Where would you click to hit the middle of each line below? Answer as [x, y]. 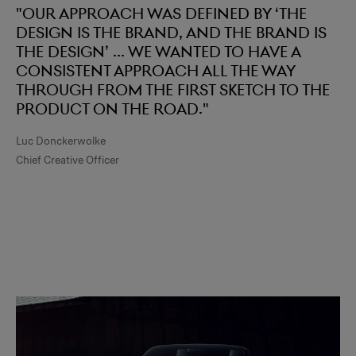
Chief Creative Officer [68, 160]
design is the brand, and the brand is [171, 33]
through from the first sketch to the [173, 90]
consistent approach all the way [155, 71]
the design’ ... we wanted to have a [158, 52]
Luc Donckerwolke [61, 141]
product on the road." [112, 109]
